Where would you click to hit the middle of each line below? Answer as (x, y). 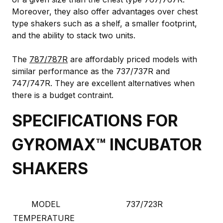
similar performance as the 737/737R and (91, 71)
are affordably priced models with (132, 59)
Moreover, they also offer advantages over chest (105, 11)
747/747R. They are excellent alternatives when (103, 83)
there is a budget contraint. (63, 95)
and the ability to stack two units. (74, 35)
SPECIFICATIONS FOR (95, 120)
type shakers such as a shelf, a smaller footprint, (105, 23)
